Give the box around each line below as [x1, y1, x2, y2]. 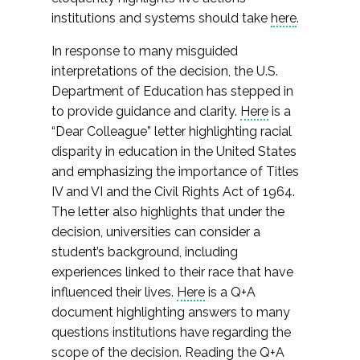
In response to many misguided [51, 43, 238, 59]
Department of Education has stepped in [51, 84, 293, 99]
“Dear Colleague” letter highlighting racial [51, 124, 292, 139]
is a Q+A [205, 284, 256, 300]
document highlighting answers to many [51, 305, 290, 320]
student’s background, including [51, 244, 238, 260]
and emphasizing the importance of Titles [51, 164, 299, 179]
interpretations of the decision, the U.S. [51, 63, 278, 79]
